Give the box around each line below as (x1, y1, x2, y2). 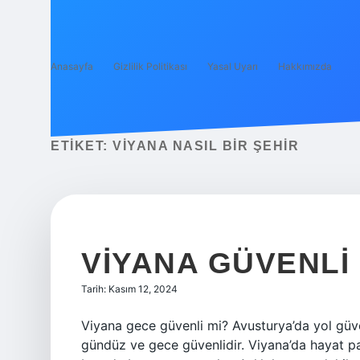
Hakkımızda (278, 60, 332, 72)
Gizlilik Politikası (113, 60, 187, 72)
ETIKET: (51, 139, 112, 153)
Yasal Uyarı (207, 60, 258, 72)
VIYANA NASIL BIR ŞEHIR (112, 139, 299, 153)
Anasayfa (51, 60, 93, 72)
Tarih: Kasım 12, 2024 (81, 283, 178, 295)
